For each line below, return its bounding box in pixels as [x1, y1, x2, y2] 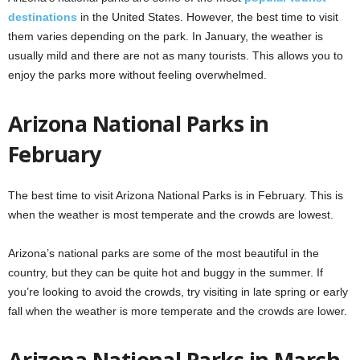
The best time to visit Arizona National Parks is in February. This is [8, 188, 343, 202]
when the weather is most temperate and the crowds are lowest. [8, 207, 333, 221]
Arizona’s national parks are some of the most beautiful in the [8, 246, 319, 260]
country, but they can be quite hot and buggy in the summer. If [8, 265, 323, 279]
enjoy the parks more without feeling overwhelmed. [8, 67, 267, 81]
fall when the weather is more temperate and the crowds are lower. [8, 304, 347, 317]
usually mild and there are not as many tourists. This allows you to [8, 48, 343, 62]
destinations [8, 10, 77, 23]
